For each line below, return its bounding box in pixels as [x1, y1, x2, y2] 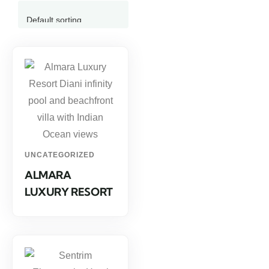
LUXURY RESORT [25, 185, 113, 199]
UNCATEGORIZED [25, 151, 95, 159]
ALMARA [25, 168, 71, 182]
